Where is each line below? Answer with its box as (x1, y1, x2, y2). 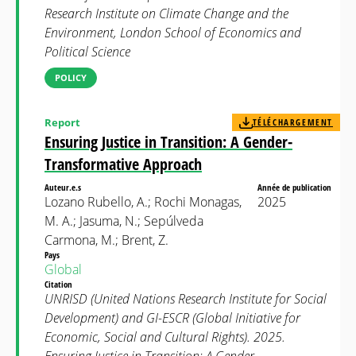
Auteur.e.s (44, 181, 83, 193)
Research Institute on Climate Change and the (44, 5, 288, 22)
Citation (44, 278, 75, 290)
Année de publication (257, 181, 334, 193)
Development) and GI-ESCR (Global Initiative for (44, 309, 300, 327)
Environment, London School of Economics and (44, 24, 301, 41)
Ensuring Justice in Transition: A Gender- (44, 131, 292, 153)
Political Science (44, 43, 130, 60)
